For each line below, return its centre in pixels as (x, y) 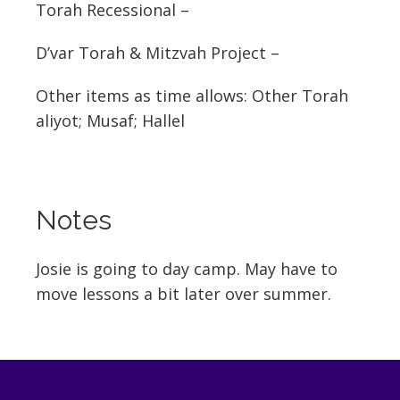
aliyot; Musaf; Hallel (110, 121)
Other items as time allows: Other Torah (192, 96)
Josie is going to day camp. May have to (187, 269)
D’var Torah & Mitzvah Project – (158, 53)
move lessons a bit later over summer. (183, 294)
